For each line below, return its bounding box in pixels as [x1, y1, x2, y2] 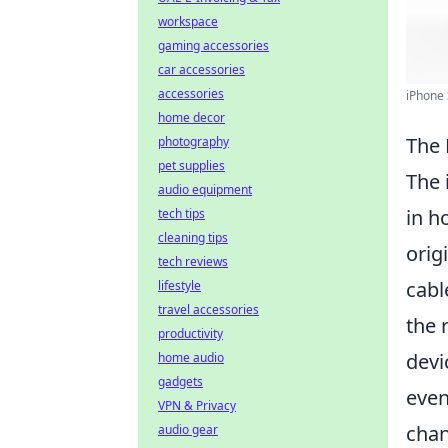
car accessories [158, 61, 245, 78]
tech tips [158, 205, 205, 222]
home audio [158, 349, 224, 366]
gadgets [158, 373, 203, 390]
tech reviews [158, 253, 228, 270]
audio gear [158, 421, 218, 438]
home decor [158, 109, 225, 126]
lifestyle [158, 277, 201, 294]
